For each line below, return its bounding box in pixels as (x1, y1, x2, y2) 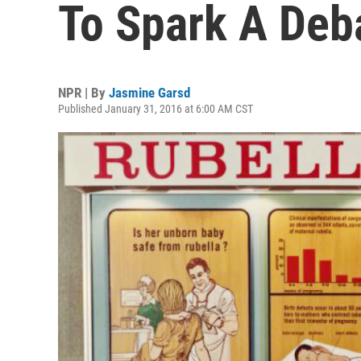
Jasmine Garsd (109, 85, 190, 101)
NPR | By (58, 85, 109, 101)
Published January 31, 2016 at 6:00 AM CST (58, 102, 253, 115)
